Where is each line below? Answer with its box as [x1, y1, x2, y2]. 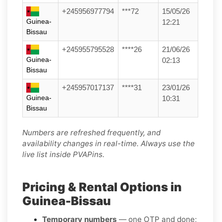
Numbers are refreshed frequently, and [22, 127, 161, 137]
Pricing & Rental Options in [22, 179, 182, 194]
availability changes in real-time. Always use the [22, 138, 195, 148]
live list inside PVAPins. [22, 149, 105, 159]
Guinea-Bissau [22, 193, 111, 208]
